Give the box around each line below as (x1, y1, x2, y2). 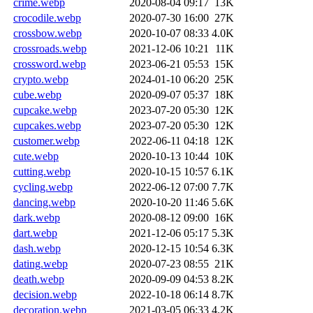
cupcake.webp (13, 103, 77, 116)
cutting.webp (13, 165, 71, 177)
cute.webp (13, 150, 59, 162)
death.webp (13, 272, 64, 285)
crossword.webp (13, 57, 86, 70)
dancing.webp (13, 196, 75, 208)
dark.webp (13, 211, 60, 224)
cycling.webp (13, 180, 73, 193)
